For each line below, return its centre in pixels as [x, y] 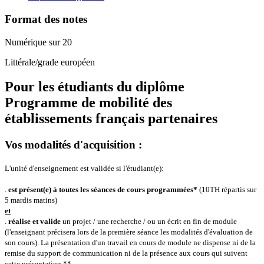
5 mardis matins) [31, 200]
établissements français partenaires [111, 119]
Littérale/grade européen [50, 62]
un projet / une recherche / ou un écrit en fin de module [149, 222]
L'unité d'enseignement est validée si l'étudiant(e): [85, 169]
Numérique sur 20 [38, 42]
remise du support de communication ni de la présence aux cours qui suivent [126, 253]
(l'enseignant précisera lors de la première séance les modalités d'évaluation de [129, 232]
